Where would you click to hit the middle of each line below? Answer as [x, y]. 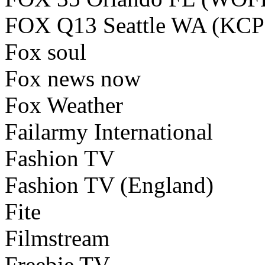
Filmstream [57, 238]
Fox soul [46, 52]
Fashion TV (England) [109, 185]
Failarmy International [109, 132]
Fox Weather [64, 105]
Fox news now [73, 79]
